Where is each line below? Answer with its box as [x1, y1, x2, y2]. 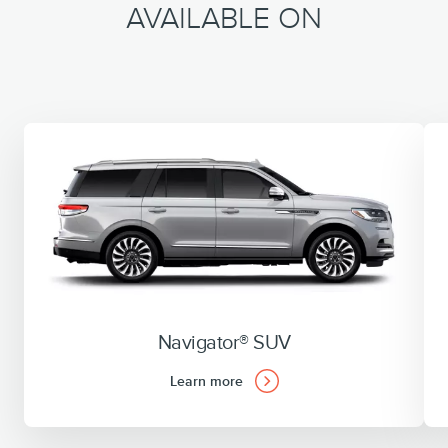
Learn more [169, 372, 247, 389]
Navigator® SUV [157, 330, 291, 353]
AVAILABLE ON [126, 2, 322, 36]
